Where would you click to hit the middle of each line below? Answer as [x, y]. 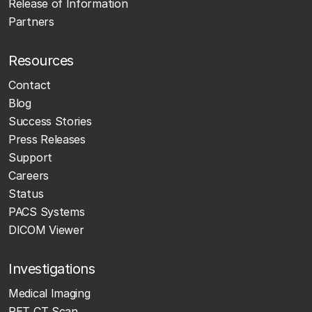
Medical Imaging [49, 293]
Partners [31, 21]
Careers [29, 175]
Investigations [52, 268]
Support [30, 157]
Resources [41, 60]
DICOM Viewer [46, 229]
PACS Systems [47, 211]
